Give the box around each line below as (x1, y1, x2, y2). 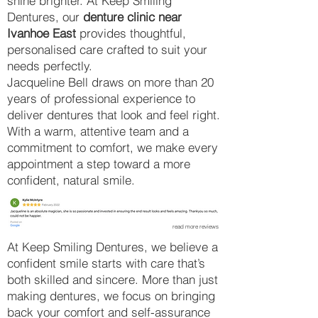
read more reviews (172, 223, 219, 230)
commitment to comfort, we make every (7, 140, 218, 155)
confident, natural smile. (7, 172, 135, 187)
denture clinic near (83, 9, 182, 24)
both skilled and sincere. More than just (7, 272, 218, 287)
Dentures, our (7, 9, 83, 24)
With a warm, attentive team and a (7, 124, 189, 138)
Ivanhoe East (7, 26, 76, 40)
